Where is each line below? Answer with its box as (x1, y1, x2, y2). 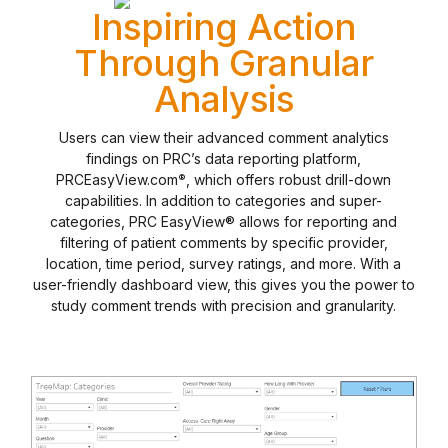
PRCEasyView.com (56, 171, 179, 188)
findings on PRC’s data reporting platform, (86, 150, 362, 167)
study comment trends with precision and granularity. (51, 297, 397, 314)
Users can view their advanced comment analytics (58, 129, 389, 146)
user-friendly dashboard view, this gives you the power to (32, 276, 415, 293)
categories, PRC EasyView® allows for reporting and (50, 213, 398, 230)
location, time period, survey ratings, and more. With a (46, 255, 402, 272)
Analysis (153, 77, 295, 121)
